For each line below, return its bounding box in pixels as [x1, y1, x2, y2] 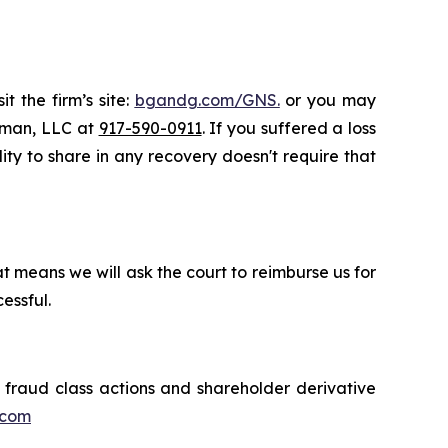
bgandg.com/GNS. [134, 90, 280, 111]
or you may [279, 90, 377, 111]
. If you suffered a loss [201, 118, 377, 139]
